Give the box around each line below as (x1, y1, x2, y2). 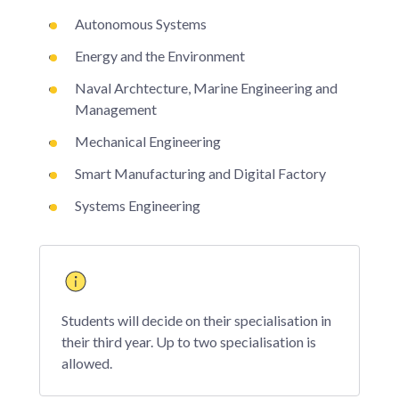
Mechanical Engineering (75, 132, 221, 150)
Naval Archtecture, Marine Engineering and (75, 78, 338, 96)
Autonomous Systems (75, 14, 207, 32)
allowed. (61, 354, 112, 371)
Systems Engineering (75, 196, 200, 214)
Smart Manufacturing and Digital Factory (75, 164, 326, 182)
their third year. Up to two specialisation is (61, 332, 316, 350)
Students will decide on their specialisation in (61, 311, 331, 329)
